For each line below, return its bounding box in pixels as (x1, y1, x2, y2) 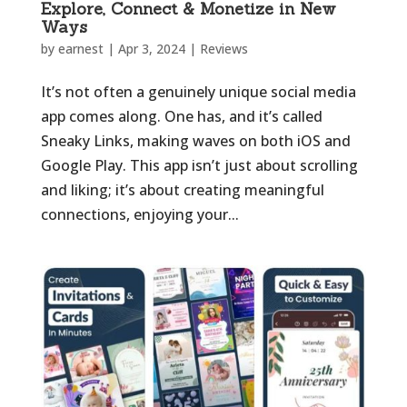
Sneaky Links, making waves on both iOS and (40, 130, 351, 151)
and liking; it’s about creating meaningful (40, 179, 324, 200)
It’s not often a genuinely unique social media (40, 81, 356, 102)
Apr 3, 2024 (117, 39, 185, 57)
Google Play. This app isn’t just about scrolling (40, 154, 358, 175)
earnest (57, 39, 104, 57)
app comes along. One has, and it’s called (40, 105, 323, 126)
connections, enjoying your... (40, 203, 239, 224)
